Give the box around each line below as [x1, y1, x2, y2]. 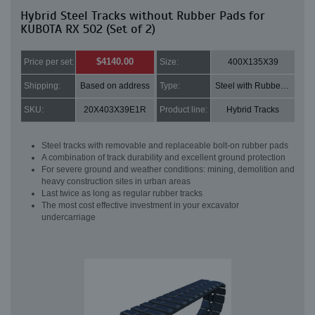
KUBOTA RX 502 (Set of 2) [20, 21, 155, 37]
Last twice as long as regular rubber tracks [41, 188, 202, 198]
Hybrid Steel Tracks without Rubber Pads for [20, 8, 265, 23]
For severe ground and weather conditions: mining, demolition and [41, 165, 295, 174]
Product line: [160, 105, 207, 115]
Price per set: [24, 57, 74, 67]
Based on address [80, 81, 150, 91]
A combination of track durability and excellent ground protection [41, 153, 285, 162]
